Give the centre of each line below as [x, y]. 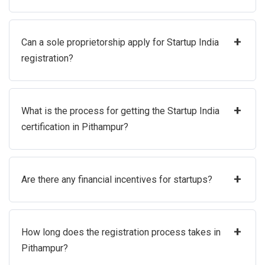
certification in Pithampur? [75, 127]
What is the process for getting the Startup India [120, 111]
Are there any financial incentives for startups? [117, 180]
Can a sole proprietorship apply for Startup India [120, 43]
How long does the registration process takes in [121, 232]
